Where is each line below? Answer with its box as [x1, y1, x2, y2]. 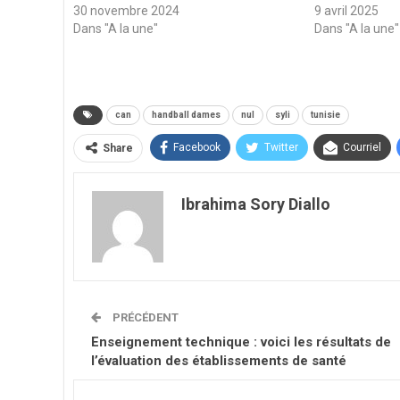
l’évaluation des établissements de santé [91, 353, 346, 370]
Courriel [343, 141, 381, 154]
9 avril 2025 [314, 4, 379, 19]
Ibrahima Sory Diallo [181, 195, 330, 214]
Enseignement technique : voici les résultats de [91, 334, 391, 351]
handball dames [152, 110, 221, 121]
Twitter [264, 141, 298, 154]
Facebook [173, 141, 221, 154]
